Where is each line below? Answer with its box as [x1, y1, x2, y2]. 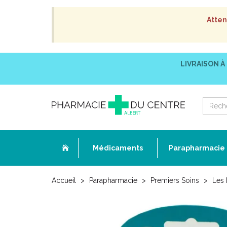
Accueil [52, 176, 76, 184]
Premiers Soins [150, 176, 199, 184]
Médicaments [93, 144, 143, 152]
